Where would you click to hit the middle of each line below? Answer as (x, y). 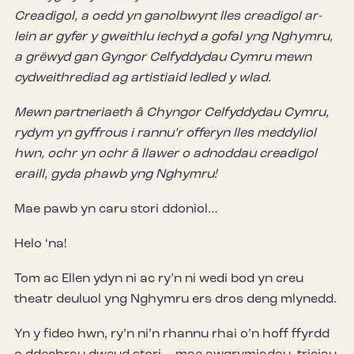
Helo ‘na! (40, 245)
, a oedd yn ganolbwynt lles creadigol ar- (198, 17)
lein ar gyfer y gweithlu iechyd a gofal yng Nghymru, (173, 38)
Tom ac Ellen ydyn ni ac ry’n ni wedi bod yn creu (159, 279)
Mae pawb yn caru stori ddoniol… (116, 210)
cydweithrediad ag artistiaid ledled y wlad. (143, 79)
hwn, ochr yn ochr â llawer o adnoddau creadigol (166, 154)
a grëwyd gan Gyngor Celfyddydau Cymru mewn (163, 58)
